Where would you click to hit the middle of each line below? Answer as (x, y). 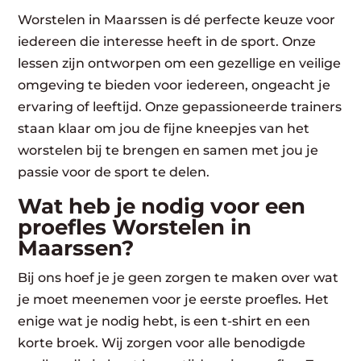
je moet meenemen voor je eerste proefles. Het (174, 299)
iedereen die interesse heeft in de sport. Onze (167, 41)
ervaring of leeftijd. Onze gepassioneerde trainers (180, 106)
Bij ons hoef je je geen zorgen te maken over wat (178, 277)
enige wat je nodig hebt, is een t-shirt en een (164, 321)
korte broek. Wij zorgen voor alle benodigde (162, 342)
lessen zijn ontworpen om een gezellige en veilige (180, 63)
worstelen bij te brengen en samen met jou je (168, 150)
